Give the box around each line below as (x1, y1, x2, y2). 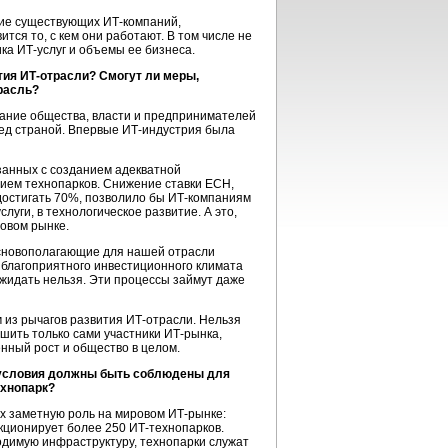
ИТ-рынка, (164, 327, 222, 341)
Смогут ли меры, (96, 69, 199, 83)
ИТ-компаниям (168, 191, 251, 205)
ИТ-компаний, (103, 15, 181, 29)
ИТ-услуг (17, 43, 66, 57)
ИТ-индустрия (122, 123, 202, 137)
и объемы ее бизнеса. (66, 43, 195, 57)
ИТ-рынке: (168, 407, 226, 421)
